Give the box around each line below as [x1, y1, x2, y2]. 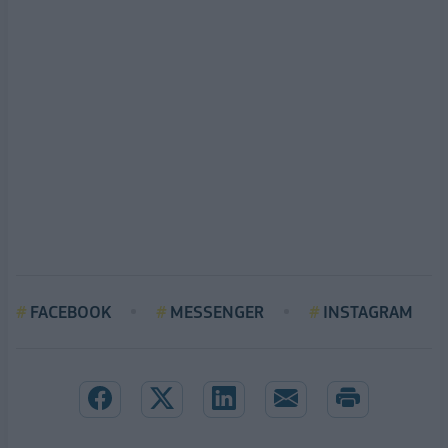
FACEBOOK [30, 301, 111, 322]
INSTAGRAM [323, 301, 413, 322]
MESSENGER [170, 301, 264, 322]
